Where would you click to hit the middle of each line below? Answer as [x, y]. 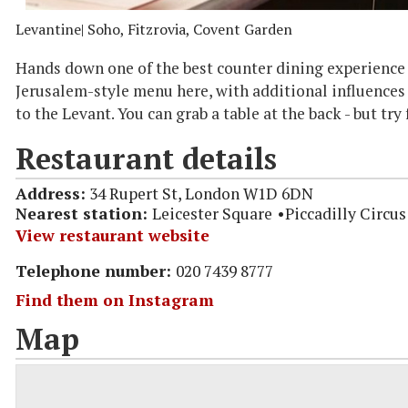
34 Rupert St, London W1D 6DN [199, 193]
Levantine [48, 29]
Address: [51, 193]
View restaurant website [112, 235]
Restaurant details [146, 158]
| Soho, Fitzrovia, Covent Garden [187, 29]
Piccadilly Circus [346, 213]
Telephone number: [96, 270]
